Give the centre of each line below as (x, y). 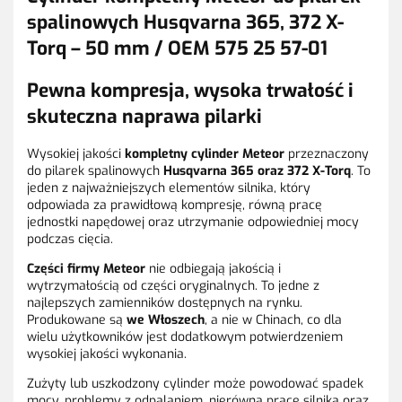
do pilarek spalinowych (95, 170)
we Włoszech (166, 319)
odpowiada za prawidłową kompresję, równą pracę (175, 205)
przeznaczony (327, 153)
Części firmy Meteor (86, 268)
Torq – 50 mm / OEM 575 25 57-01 (177, 49)
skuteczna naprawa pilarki (144, 116)
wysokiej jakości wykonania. (107, 354)
